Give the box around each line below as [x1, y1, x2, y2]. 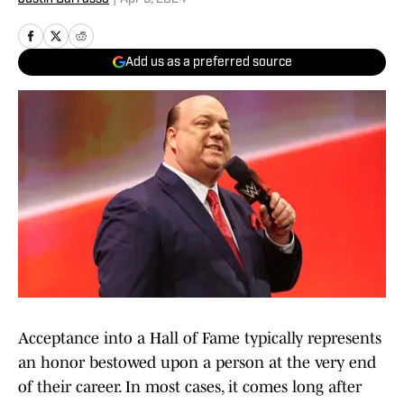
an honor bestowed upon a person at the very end [18, 353, 376, 372]
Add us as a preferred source [124, 55, 292, 69]
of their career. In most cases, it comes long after [18, 378, 362, 397]
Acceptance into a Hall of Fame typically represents [18, 329, 381, 348]
